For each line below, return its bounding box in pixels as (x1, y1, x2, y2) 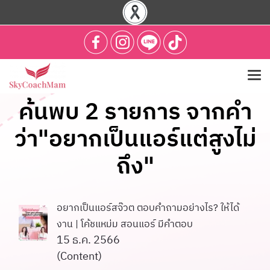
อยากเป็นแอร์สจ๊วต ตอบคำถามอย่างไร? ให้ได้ (57, 200, 239, 216)
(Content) (57, 248, 102, 266)
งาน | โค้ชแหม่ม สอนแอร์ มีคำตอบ (57, 216, 193, 233)
